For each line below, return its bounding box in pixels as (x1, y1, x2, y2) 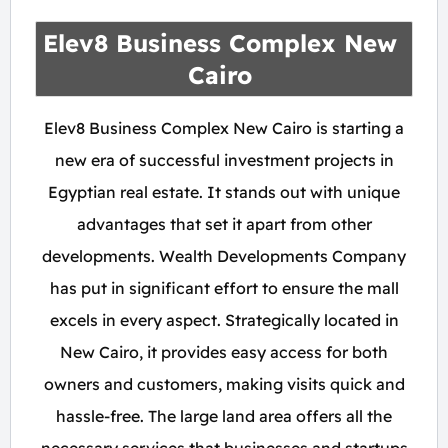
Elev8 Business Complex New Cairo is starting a (44, 118, 404, 138)
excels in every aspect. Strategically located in (49, 310, 399, 330)
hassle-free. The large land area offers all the (56, 406, 392, 426)
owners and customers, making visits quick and (43, 374, 405, 394)
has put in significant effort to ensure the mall (49, 278, 399, 298)
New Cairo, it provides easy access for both (60, 342, 388, 362)
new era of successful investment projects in (54, 150, 394, 170)
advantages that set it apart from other (76, 214, 372, 234)
